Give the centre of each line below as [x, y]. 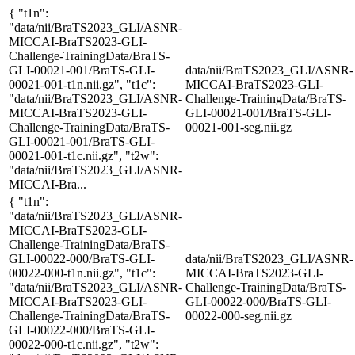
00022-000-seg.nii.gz [239, 315]
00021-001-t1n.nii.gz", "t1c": [82, 84]
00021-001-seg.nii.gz [239, 127]
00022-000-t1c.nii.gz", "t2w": [84, 344]
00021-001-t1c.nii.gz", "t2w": [84, 155]
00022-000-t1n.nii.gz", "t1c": [82, 273]
